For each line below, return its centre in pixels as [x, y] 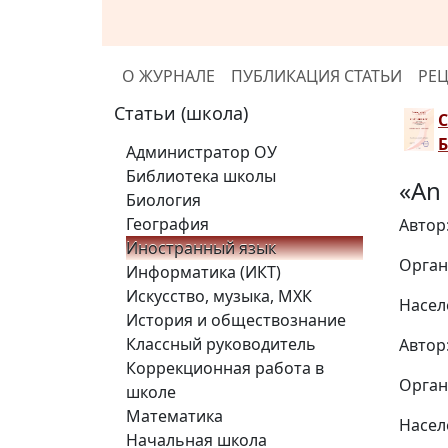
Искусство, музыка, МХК [219, 296]
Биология [163, 200]
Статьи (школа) [181, 113]
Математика [174, 416]
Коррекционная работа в [225, 368]
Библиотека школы [201, 176]
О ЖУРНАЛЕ [168, 75]
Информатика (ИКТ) [203, 272]
